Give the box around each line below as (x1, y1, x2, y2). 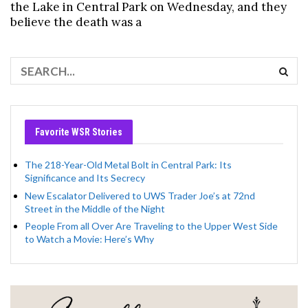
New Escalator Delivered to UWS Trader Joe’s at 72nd (25, 189, 255, 201)
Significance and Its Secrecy (25, 172, 145, 184)
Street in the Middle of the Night (25, 202, 165, 214)
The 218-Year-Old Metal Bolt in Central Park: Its (25, 159, 232, 171)
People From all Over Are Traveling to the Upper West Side (25, 220, 278, 232)
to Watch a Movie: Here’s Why (25, 233, 154, 245)
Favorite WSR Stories (35, 126, 122, 138)
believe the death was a (10, 14, 142, 30)
